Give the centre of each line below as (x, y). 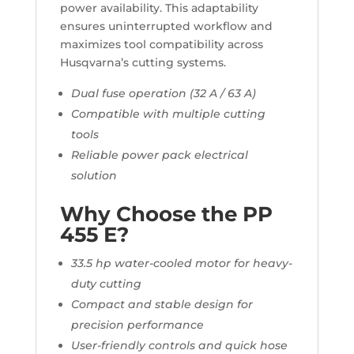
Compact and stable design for (162, 304)
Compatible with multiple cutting (168, 114)
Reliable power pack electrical (159, 155)
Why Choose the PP (166, 214)
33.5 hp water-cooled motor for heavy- (181, 263)
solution (94, 175)
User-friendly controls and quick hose (179, 345)
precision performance (137, 325)
